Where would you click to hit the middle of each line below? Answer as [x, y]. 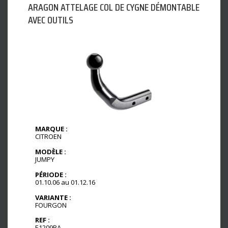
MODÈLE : [51, 151]
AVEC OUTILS [51, 20]
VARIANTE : [53, 197]
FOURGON [51, 205]
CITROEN [48, 137]
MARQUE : [51, 129]
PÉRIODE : [51, 174]
